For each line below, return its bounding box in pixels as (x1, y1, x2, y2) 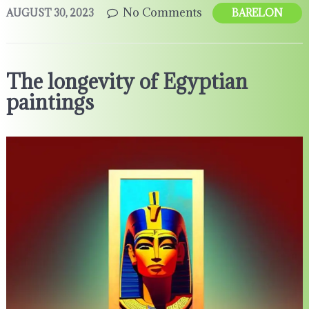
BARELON (231, 6, 283, 19)
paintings (6, 89, 94, 115)
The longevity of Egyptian (6, 68, 248, 94)
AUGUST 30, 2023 (6, 6, 94, 19)
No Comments (122, 5, 202, 20)
